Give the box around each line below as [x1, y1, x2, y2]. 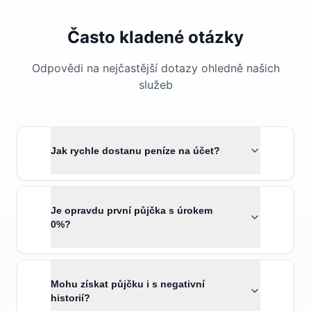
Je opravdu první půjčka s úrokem [51, 205, 212, 216]
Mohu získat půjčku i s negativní [51, 278, 205, 289]
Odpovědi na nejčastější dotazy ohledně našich [31, 61, 280, 75]
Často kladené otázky [67, 27, 244, 47]
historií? [51, 292, 90, 303]
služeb [138, 78, 173, 92]
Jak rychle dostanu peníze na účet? [51, 145, 220, 156]
